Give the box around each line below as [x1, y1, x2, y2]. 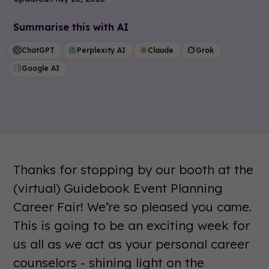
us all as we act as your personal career [13, 235, 250, 252]
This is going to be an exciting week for [13, 217, 250, 233]
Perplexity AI [77, 45, 126, 55]
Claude [148, 45, 174, 55]
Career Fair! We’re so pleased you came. [13, 198, 252, 214]
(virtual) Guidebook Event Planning [13, 180, 223, 196]
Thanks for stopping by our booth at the [13, 161, 254, 177]
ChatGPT [22, 45, 55, 55]
